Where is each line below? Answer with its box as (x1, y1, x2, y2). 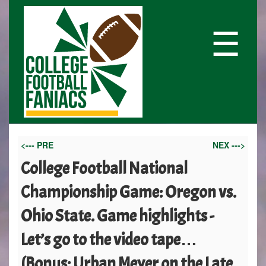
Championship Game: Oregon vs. (21, 182, 236, 203)
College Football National (21, 158, 188, 179)
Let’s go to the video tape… (21, 229, 197, 251)
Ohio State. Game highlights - (21, 205, 214, 227)
